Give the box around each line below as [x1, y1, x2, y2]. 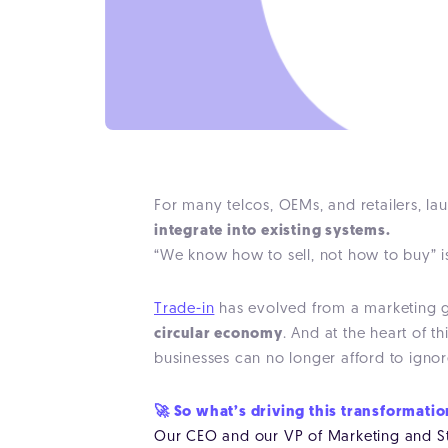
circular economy [154, 327, 283, 342]
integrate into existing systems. [154, 224, 391, 239]
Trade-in [154, 302, 215, 317]
